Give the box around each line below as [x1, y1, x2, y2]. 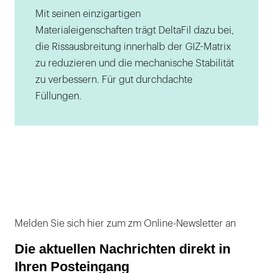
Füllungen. [35, 91, 82, 101]
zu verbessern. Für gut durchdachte [35, 74, 193, 85]
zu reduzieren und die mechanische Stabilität [35, 58, 234, 68]
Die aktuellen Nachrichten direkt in [15, 241, 230, 257]
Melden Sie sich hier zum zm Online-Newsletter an [15, 218, 236, 229]
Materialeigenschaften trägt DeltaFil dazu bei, [35, 25, 234, 35]
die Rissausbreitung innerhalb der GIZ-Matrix [35, 41, 231, 52]
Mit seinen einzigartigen [35, 9, 141, 19]
